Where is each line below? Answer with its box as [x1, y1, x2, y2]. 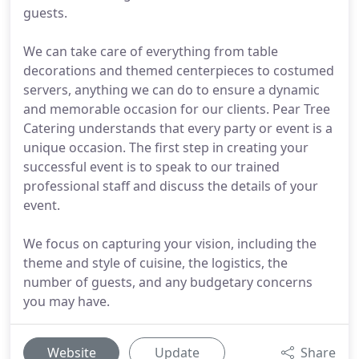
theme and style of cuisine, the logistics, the [23, 254, 288, 272]
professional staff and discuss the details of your [23, 177, 318, 195]
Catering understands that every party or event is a [23, 119, 333, 137]
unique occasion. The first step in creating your [23, 139, 309, 156]
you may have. [23, 292, 110, 310]
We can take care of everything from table [23, 42, 278, 60]
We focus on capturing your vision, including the [23, 235, 317, 252]
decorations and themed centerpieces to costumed [23, 62, 334, 79]
